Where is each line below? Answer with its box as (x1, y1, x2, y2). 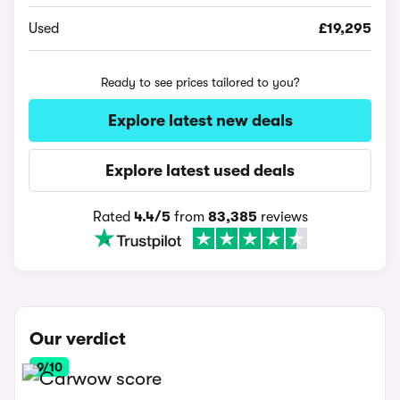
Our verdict (29, 329, 126, 349)
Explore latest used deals (105, 162, 295, 179)
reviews (256, 209, 308, 225)
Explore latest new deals (107, 112, 293, 129)
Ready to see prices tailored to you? (100, 75, 300, 89)
